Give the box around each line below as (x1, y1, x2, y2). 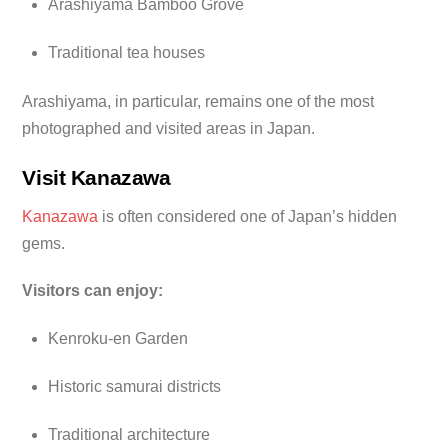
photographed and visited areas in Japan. (22, 120, 316, 138)
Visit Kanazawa (22, 166, 171, 190)
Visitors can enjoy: (22, 282, 164, 300)
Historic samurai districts (48, 377, 221, 395)
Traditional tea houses (48, 43, 205, 61)
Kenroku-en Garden (48, 330, 188, 348)
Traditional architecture (48, 425, 210, 443)
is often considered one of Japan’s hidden (98, 207, 398, 225)
